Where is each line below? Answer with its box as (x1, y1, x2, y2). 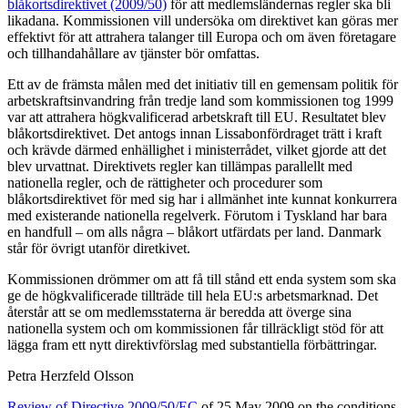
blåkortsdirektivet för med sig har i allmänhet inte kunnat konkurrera (7, 190, 397, 207)
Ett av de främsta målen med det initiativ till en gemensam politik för (7, 76, 398, 92)
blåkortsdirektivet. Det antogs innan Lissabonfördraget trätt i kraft (7, 125, 382, 141)
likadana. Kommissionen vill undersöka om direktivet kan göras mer (7, 12, 398, 28)
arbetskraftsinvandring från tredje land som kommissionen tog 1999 (7, 92, 393, 108)
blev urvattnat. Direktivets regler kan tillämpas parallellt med (7, 158, 352, 174)
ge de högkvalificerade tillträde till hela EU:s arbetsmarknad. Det (7, 287, 378, 303)
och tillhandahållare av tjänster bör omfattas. (7, 45, 260, 61)
